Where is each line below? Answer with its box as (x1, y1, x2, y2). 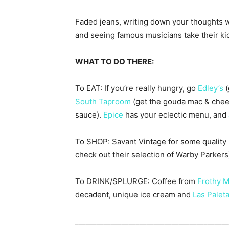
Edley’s (198, 83, 223, 94)
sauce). (75, 110, 103, 120)
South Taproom (75, 97, 131, 107)
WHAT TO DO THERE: (75, 57, 154, 67)
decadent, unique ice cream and (75, 190, 193, 200)
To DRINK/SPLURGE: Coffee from (75, 176, 197, 187)
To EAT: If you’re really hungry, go (75, 83, 198, 94)
